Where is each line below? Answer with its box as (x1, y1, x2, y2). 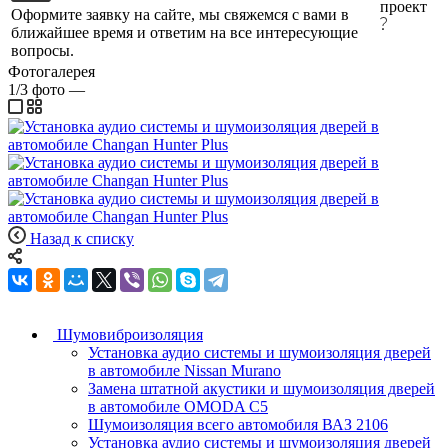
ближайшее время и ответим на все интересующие (11, 24, 358, 42)
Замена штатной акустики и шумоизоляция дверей (88, 380, 435, 398)
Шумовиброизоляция (57, 326, 203, 344)
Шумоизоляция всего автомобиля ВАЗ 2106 (88, 416, 388, 434)
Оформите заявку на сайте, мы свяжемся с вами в (11, 6, 349, 24)
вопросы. (11, 42, 74, 60)
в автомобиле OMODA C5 (88, 398, 268, 416)
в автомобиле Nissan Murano (88, 362, 281, 380)
